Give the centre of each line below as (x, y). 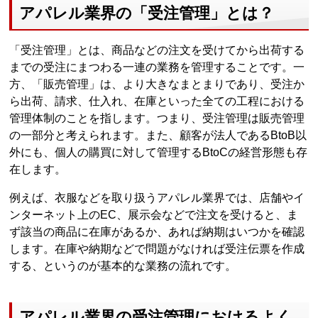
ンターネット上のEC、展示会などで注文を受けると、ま (154, 214)
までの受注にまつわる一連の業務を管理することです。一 (157, 67)
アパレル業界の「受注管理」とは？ (147, 13)
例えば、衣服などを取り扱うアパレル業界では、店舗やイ (157, 197)
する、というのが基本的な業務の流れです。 (123, 265)
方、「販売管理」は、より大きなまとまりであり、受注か (157, 84)
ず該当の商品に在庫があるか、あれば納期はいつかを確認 (157, 231)
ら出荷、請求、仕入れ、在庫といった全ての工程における (157, 101)
